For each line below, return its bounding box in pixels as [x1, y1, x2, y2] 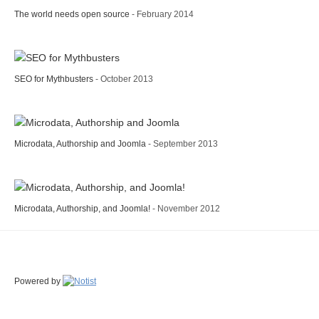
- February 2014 [132, 9, 194, 19]
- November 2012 [152, 203, 220, 214]
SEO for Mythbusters [14, 73, 95, 84]
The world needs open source [14, 9, 132, 19]
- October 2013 [95, 73, 153, 84]
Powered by [14, 276, 63, 286]
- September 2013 [148, 138, 218, 149]
